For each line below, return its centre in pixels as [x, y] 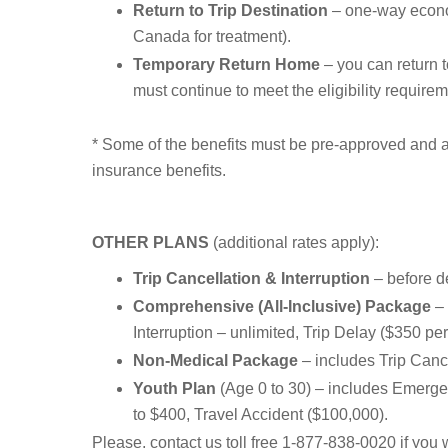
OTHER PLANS [152, 242]
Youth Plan [174, 388]
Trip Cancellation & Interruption [251, 278]
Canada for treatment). [211, 36]
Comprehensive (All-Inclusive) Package [281, 306]
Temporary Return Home [226, 64]
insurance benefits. [159, 170]
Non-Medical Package [217, 360]
